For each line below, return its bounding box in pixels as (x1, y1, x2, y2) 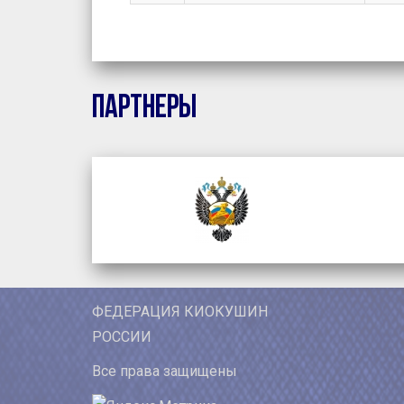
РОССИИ (92, 327, 151, 345)
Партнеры (92, 92, 197, 125)
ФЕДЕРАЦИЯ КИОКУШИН (92, 302, 268, 320)
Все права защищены (92, 362, 237, 380)
